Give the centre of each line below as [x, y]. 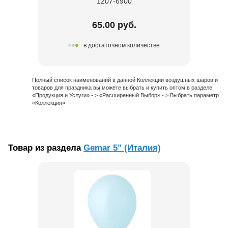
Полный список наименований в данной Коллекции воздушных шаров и [125, 80]
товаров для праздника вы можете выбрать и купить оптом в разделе [122, 87]
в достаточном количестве [122, 46]
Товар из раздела [46, 148]
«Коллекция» [49, 103]
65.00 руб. [114, 25]
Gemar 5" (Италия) [122, 148]
